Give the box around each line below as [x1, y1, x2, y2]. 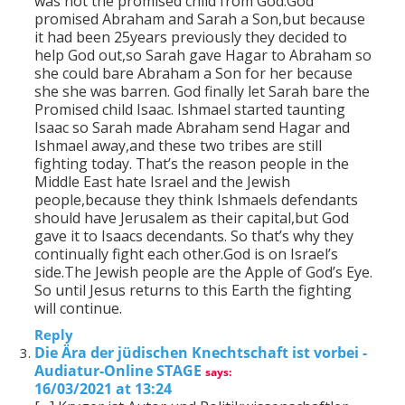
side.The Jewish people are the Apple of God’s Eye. [34, 262, 372, 283]
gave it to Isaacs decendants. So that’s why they [34, 226, 353, 247]
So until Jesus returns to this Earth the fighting [34, 280, 352, 301]
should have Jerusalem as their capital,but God [34, 208, 349, 229]
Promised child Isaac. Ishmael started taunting [34, 99, 345, 120]
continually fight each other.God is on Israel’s [34, 244, 338, 265]
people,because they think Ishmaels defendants [34, 190, 358, 211]
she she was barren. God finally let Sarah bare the [34, 81, 370, 102]
